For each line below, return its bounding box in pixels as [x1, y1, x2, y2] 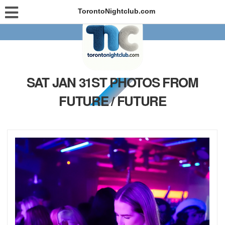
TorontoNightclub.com [77, 7, 155, 15]
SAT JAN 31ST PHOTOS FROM [27, 73, 198, 91]
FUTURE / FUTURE [59, 91, 166, 110]
